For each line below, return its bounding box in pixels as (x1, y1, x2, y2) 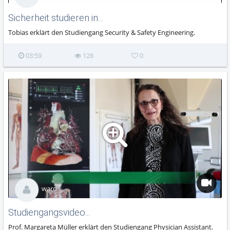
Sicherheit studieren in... (8, 12, 103, 24)
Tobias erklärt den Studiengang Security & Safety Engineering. (8, 28, 196, 37)
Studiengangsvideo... (8, 207, 90, 218)
